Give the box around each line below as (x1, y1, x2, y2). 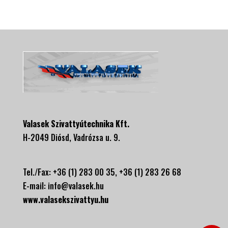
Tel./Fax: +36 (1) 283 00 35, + (22, 166, 123, 179)
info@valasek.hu (47, 180, 104, 192)
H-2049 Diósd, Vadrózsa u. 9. (22, 131, 120, 144)
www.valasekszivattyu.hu (22, 193, 108, 206)
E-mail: (22, 180, 48, 192)
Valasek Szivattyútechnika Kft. (22, 118, 129, 130)
